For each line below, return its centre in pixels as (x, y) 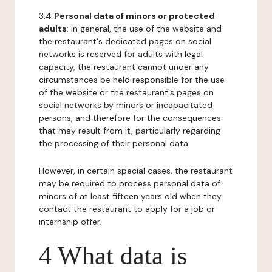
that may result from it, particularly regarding (130, 131)
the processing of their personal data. (114, 143)
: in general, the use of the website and (144, 29)
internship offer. (70, 222)
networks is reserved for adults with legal (121, 54)
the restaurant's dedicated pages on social (125, 41)
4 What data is (113, 256)
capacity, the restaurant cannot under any (124, 67)
